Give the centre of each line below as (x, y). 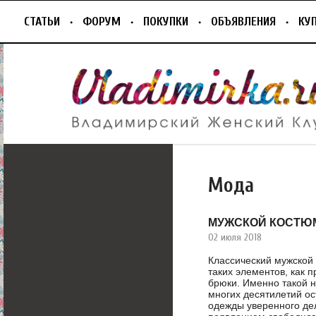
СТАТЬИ (42, 22)
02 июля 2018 (235, 237)
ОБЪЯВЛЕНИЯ (243, 22)
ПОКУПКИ (166, 22)
